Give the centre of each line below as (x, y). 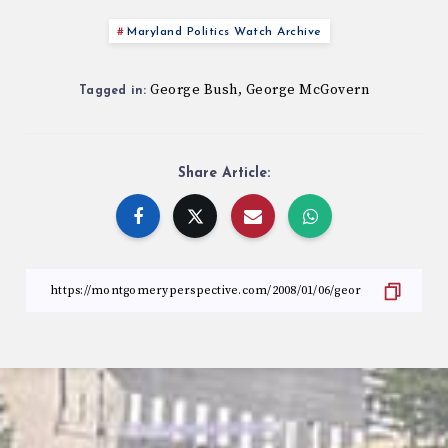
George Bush (194, 89)
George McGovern (307, 89)
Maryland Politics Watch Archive (224, 31)
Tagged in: (113, 90)
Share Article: (224, 173)
